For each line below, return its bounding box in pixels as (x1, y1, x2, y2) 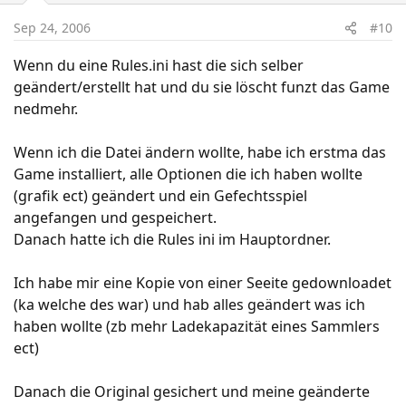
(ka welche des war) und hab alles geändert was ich (14, 295, 365, 314)
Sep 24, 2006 (14, 19, 91, 36)
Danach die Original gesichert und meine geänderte (14, 382, 370, 401)
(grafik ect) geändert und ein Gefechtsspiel (14, 186, 307, 206)
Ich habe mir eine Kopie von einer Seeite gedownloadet (14, 273, 391, 293)
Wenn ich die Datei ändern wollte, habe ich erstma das (14, 142, 386, 162)
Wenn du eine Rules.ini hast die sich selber (14, 55, 304, 75)
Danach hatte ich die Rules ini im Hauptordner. (14, 229, 331, 249)
